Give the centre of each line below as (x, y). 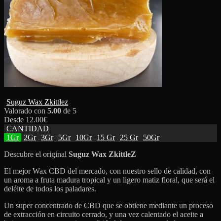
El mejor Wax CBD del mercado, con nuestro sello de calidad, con (107, 171)
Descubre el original (36, 154)
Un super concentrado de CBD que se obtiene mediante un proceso (109, 205)
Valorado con (26, 110)
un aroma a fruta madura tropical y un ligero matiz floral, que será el (109, 180)
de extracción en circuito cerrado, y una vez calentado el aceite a (104, 214)
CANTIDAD (28, 128)
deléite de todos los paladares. (50, 188)
